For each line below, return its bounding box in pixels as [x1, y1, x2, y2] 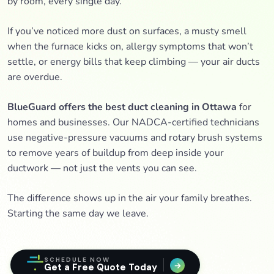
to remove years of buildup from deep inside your [7, 146, 224, 160]
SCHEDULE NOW [44, 256, 110, 264]
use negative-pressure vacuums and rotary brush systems [7, 130, 262, 144]
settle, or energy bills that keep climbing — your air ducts [7, 54, 260, 68]
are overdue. [7, 70, 62, 84]
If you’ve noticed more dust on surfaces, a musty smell [7, 24, 246, 38]
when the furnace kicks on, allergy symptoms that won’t [7, 39, 253, 53]
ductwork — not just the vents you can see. [7, 161, 197, 175]
